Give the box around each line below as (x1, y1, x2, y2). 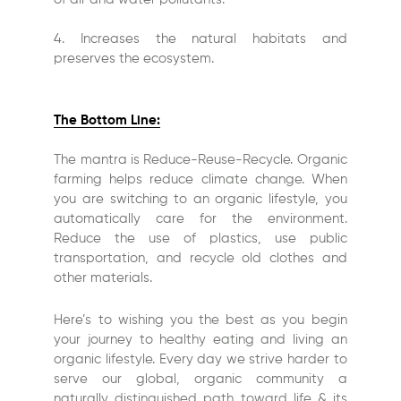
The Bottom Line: (54, 114, 161, 128)
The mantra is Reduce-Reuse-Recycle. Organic (54, 153, 347, 167)
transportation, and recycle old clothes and (54, 252, 347, 266)
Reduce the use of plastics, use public (54, 232, 347, 246)
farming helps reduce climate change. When (54, 173, 347, 187)
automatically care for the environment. (54, 212, 347, 226)
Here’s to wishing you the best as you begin (54, 313, 347, 328)
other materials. (54, 271, 157, 286)
